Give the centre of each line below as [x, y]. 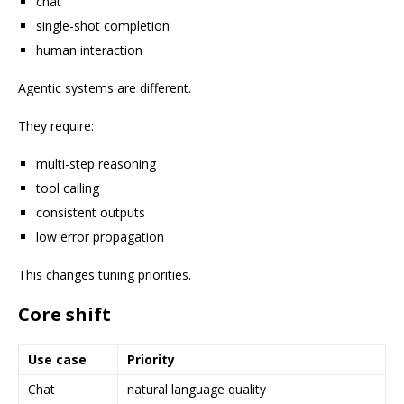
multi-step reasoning [96, 164]
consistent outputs [91, 212]
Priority [151, 359]
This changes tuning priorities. [105, 275]
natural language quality [197, 389]
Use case [57, 359]
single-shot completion [103, 26]
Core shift [64, 314]
